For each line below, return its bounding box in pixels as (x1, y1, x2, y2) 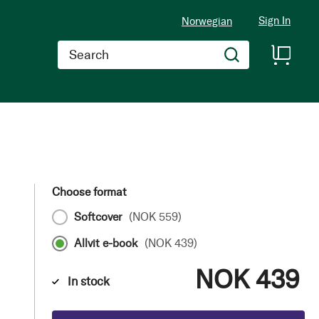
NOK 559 (132, 210, 178, 224)
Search (57, 41, 90, 54)
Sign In (258, 14, 291, 28)
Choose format (51, 185, 127, 199)
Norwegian (182, 14, 232, 28)
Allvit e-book (73, 236, 137, 250)
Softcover (73, 210, 122, 224)
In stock (67, 273, 110, 288)
